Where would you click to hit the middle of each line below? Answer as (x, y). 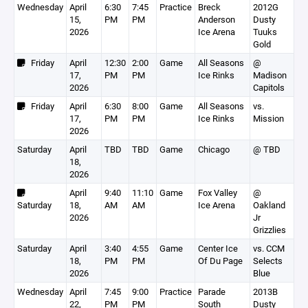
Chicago (214, 149)
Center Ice (218, 248)
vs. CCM (269, 248)
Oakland (269, 205)
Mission (268, 118)
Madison (270, 75)
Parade (212, 291)
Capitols (269, 87)
